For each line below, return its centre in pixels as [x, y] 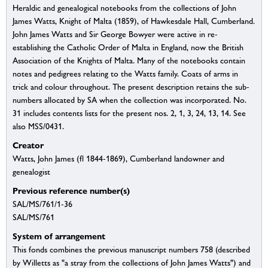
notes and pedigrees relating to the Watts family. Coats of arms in [125, 74]
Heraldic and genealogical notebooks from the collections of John [124, 8]
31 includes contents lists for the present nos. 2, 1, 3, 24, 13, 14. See [129, 113]
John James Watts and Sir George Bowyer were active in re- [115, 34]
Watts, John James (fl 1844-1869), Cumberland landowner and [118, 159]
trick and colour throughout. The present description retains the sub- [131, 87]
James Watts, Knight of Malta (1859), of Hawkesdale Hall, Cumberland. [134, 21]
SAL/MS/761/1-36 [42, 204]
